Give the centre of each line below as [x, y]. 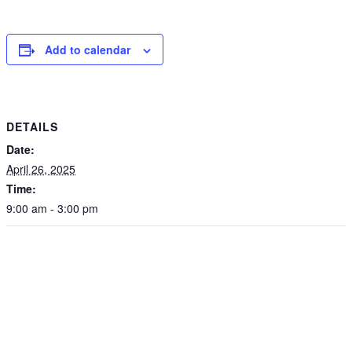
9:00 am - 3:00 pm [52, 208]
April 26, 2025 [41, 169]
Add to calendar [88, 49]
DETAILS [32, 126]
